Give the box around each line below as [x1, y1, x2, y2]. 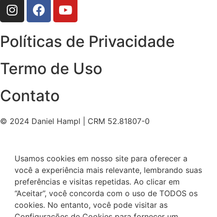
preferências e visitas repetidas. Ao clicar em [15, 177, 180, 187]
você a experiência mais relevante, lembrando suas [15, 165, 202, 175]
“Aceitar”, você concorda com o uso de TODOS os [15, 188, 198, 199]
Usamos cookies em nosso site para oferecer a [15, 154, 187, 164]
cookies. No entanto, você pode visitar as [15, 200, 168, 210]
